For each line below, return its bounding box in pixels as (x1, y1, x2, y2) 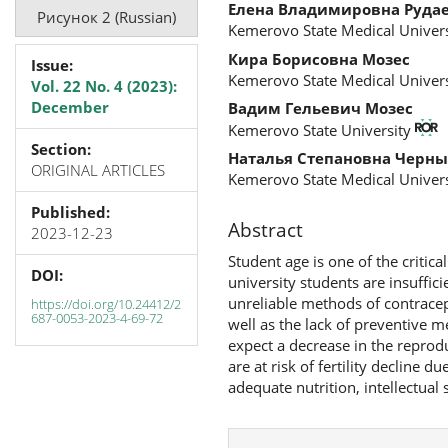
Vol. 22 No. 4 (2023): (31, 76, 177, 96)
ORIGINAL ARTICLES (31, 160, 165, 180)
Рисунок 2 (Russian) (36, 6, 176, 27)
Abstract (227, 217, 303, 244)
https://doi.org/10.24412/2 (31, 294, 181, 313)
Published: (31, 202, 110, 222)
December (31, 97, 109, 117)
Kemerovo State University (227, 119, 415, 140)
